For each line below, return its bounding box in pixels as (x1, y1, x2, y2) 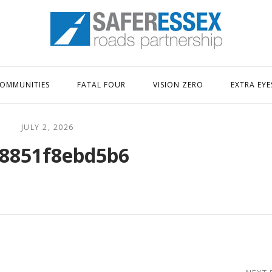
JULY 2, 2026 (21, 122, 74, 132)
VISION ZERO (153, 80, 203, 90)
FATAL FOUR (77, 80, 126, 90)
